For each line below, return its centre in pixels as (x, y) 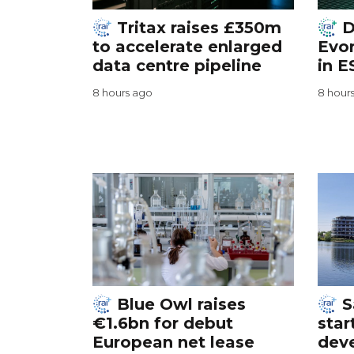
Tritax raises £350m (197, 28)
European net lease (173, 343)
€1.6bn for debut (163, 324)
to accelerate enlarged (187, 47)
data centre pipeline (177, 66)
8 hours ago (122, 93)
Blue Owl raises (179, 305)
